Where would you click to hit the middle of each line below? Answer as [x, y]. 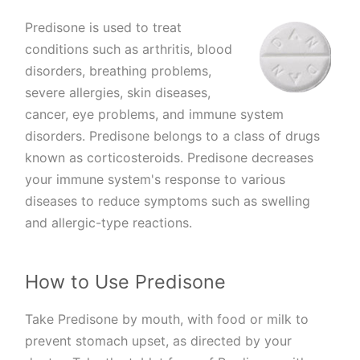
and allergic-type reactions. [109, 223]
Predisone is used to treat [104, 28]
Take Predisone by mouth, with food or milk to [167, 319]
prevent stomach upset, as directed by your [159, 340]
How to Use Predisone [126, 282]
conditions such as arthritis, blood [129, 49]
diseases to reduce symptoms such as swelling [168, 201]
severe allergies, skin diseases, [118, 93]
